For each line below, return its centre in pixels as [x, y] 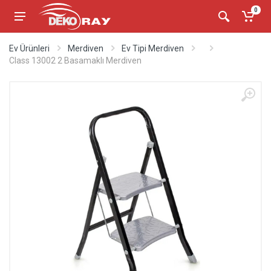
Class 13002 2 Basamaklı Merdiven [75, 60]
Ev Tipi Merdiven [153, 48]
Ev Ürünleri [29, 48]
